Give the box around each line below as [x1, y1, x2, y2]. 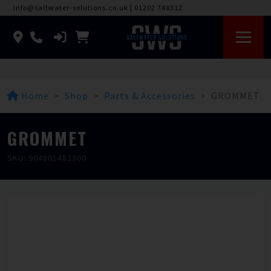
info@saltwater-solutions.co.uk [13, 3, 128, 12]
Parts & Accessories [104, 90, 195, 102]
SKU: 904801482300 [7, 152, 87, 163]
